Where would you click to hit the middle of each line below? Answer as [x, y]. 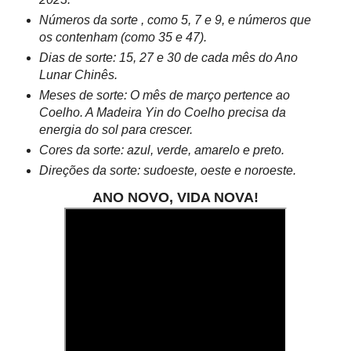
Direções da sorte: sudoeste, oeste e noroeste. [167, 171]
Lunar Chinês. [78, 75]
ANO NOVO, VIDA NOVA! [175, 198]
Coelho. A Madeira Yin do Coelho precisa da [162, 113]
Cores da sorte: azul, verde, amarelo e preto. [161, 150]
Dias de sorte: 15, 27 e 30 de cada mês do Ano [168, 58]
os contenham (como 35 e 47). [123, 38]
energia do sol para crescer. [116, 130]
